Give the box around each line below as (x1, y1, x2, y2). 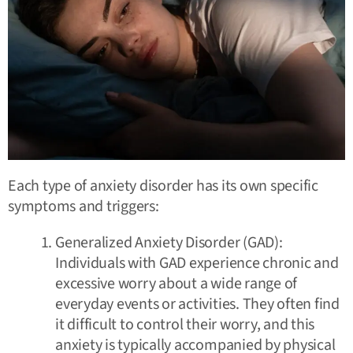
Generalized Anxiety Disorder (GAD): (55, 231, 283, 254)
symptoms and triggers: (8, 195, 159, 217)
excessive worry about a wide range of (55, 272, 298, 295)
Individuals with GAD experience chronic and (55, 251, 339, 274)
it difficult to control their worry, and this (55, 313, 315, 336)
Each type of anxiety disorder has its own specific (8, 174, 319, 197)
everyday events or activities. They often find (55, 292, 340, 315)
